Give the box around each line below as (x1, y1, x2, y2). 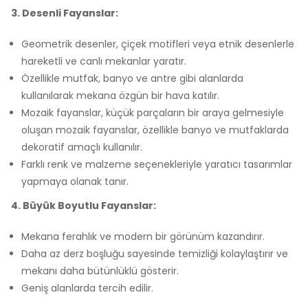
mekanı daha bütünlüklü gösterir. (21, 263, 179, 278)
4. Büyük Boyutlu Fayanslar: (11, 198, 156, 212)
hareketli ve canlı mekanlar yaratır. (21, 54, 186, 68)
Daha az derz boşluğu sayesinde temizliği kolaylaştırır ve (21, 246, 288, 261)
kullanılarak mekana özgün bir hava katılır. (21, 88, 219, 102)
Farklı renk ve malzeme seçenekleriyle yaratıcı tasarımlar (21, 157, 292, 171)
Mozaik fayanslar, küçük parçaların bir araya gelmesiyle (21, 105, 284, 120)
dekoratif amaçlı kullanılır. (21, 140, 142, 154)
